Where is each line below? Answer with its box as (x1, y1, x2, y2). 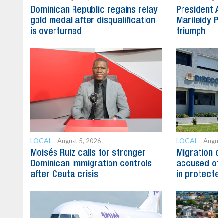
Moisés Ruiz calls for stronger (30, 149, 145, 158)
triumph (176, 27, 205, 36)
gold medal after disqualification (30, 17, 155, 26)
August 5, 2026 (57, 137, 101, 145)
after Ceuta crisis (30, 170, 98, 180)
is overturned (30, 27, 82, 36)
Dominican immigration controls (30, 160, 152, 169)
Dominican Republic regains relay (30, 6, 158, 15)
